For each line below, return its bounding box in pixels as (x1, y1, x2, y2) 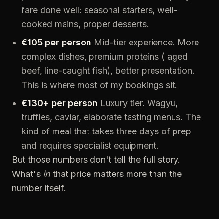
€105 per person (22, 37, 91, 47)
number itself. (12, 183, 66, 193)
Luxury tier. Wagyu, (98, 98, 178, 108)
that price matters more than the (50, 169, 182, 179)
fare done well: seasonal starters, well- (22, 5, 177, 15)
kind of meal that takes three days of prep (22, 126, 191, 136)
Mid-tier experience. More (91, 37, 199, 47)
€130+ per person (22, 98, 98, 108)
